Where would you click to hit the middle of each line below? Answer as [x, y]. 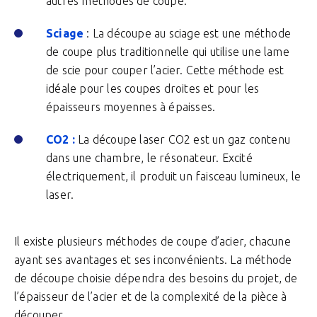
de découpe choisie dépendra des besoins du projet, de [156, 278]
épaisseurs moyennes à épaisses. [131, 107]
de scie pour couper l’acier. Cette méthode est [165, 70]
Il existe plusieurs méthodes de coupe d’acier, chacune [152, 241]
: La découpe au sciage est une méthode [188, 33]
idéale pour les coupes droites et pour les [153, 88]
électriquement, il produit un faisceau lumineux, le [174, 176]
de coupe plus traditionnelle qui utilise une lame [168, 52]
